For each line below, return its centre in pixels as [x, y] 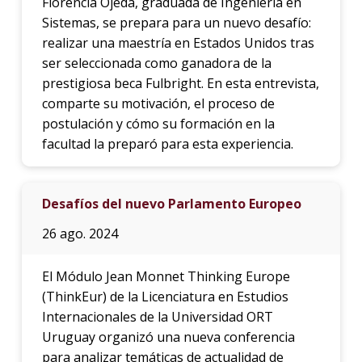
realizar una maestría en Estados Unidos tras [178, 42]
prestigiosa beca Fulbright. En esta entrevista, [180, 83]
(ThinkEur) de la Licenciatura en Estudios [165, 296]
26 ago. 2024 [80, 233]
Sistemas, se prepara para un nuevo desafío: [176, 22]
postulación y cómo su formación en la [158, 123]
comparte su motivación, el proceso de [158, 103]
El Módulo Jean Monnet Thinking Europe [166, 276]
